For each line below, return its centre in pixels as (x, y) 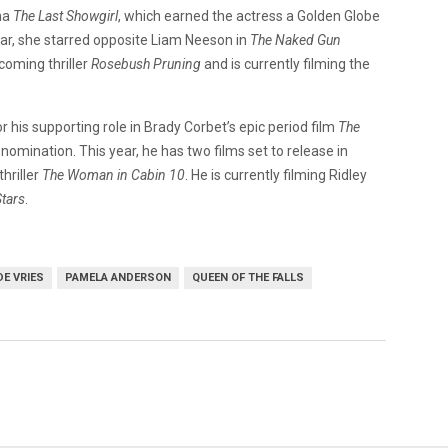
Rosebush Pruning (146, 63)
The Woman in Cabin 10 (113, 174)
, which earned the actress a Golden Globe (249, 15)
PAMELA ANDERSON (118, 277)
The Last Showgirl (65, 15)
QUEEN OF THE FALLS (248, 277)
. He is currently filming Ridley (276, 174)
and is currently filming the (285, 63)
